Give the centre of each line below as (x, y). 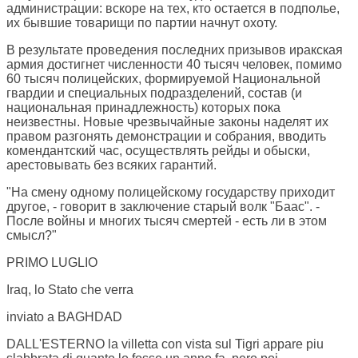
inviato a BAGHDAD (64, 317)
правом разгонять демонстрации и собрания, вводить (166, 137)
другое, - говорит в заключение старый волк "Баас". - (163, 207)
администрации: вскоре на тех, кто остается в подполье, (173, 9)
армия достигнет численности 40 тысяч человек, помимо (174, 65)
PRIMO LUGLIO (52, 263)
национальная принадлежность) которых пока (143, 108)
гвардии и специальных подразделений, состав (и (154, 93)
